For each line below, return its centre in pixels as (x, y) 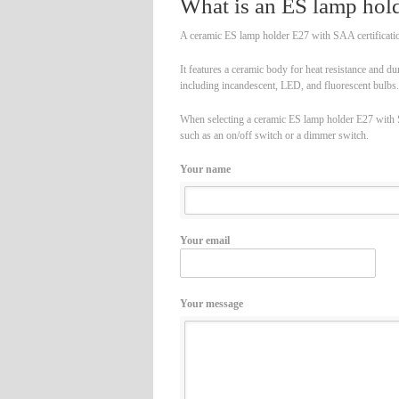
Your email (205, 240)
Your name (205, 169)
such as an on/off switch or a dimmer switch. (274, 135)
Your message (212, 304)
